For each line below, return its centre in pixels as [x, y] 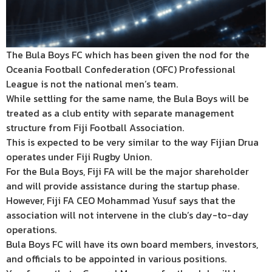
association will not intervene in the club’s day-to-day [127, 215]
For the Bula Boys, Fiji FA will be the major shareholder [127, 171]
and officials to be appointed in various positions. [116, 258]
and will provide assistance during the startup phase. [123, 185]
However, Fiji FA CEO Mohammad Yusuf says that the [121, 200]
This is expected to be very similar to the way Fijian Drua [132, 142]
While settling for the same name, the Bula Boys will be [127, 98]
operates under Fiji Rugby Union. [79, 156]
